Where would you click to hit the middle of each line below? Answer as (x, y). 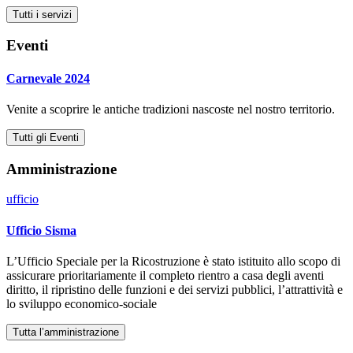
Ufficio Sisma (41, 230)
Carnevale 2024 (48, 78)
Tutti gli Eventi (46, 137)
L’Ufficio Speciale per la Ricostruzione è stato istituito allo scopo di (173, 261)
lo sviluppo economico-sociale (82, 303)
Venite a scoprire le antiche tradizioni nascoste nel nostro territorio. (171, 109)
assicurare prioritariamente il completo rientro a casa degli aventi (165, 275)
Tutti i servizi (42, 14)
